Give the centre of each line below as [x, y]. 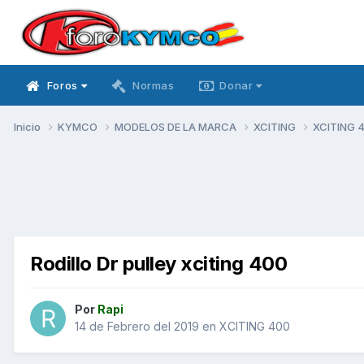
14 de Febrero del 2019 [137, 327]
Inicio [28, 126]
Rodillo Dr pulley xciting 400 [159, 263]
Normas [153, 85]
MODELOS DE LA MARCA [177, 126]
